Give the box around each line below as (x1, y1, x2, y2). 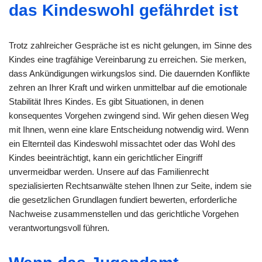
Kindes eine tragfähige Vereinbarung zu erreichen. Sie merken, (9, 54, 246, 64)
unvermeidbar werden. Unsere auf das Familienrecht (9, 166, 209, 177)
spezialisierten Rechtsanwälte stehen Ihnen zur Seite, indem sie (9, 180, 251, 191)
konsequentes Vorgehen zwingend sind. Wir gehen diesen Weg (9, 110, 249, 120)
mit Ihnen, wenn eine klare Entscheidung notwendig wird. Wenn (9, 124, 249, 135)
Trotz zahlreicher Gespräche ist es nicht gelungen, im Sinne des (9, 40, 252, 50)
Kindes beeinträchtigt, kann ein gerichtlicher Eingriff (9, 152, 202, 163)
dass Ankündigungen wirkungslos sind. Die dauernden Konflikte (9, 68, 250, 78)
